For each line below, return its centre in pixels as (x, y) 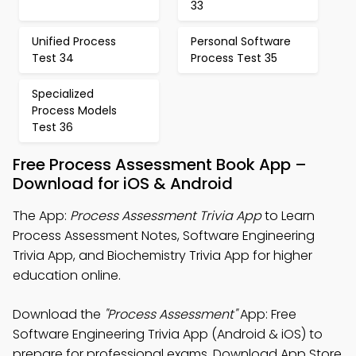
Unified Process (74, 41)
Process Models (74, 110)
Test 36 (52, 127)
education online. (67, 275)
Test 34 (53, 58)
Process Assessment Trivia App (166, 216)
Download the (58, 314)
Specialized (63, 94)
